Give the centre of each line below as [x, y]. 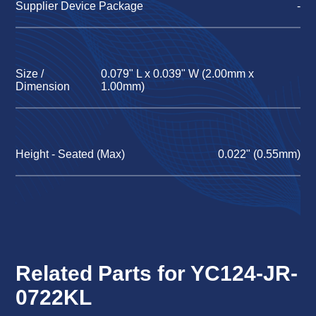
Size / [30, 74]
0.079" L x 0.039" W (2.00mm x [178, 74]
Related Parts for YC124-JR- [157, 274]
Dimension [43, 87]
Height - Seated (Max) [71, 154]
